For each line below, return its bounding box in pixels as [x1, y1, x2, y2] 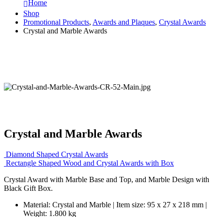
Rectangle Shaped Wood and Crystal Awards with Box [6, 158, 174, 167]
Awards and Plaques [93, 17, 155, 26]
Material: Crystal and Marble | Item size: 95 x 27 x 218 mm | [23, 200, 207, 209]
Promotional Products [23, 17, 89, 26]
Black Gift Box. [4, 184, 53, 192]
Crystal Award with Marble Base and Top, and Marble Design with [4, 175, 209, 184]
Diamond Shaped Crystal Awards [6, 150, 108, 158]
